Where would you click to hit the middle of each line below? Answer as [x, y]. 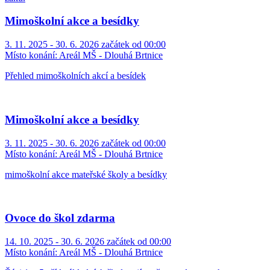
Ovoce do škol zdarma [60, 218]
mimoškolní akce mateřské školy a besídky [86, 174]
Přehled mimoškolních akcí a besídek [75, 76]
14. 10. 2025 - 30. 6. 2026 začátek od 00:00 [88, 241]
